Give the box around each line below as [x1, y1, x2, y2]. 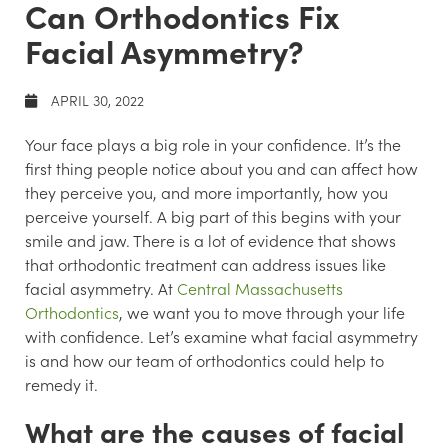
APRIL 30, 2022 [47, 89, 144, 110]
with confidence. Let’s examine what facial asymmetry [25, 324, 418, 347]
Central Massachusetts [177, 276, 343, 299]
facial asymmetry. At [25, 276, 177, 299]
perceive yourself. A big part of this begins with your [25, 204, 401, 227]
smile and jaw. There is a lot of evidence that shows [25, 228, 396, 251]
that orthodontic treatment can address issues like [25, 252, 386, 275]
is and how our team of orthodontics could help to [25, 348, 384, 371]
